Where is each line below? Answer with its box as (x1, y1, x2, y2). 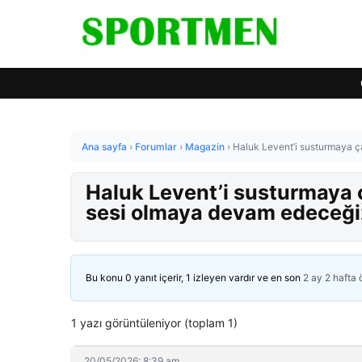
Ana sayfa (82, 141, 127, 153)
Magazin (185, 141, 225, 153)
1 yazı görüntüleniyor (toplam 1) (71, 316, 238, 330)
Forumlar (135, 141, 177, 153)
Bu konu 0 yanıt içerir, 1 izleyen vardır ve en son (86, 271, 303, 284)
